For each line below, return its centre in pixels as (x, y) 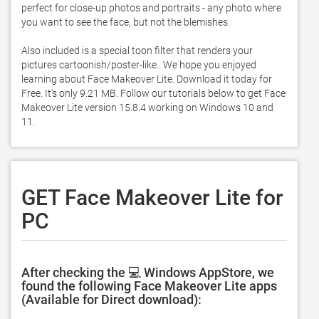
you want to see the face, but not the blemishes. (128, 22)
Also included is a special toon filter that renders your (137, 51)
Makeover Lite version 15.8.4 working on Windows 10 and (147, 108)
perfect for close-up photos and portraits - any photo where (151, 8)
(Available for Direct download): (111, 299)
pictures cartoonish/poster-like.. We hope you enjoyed (139, 65)
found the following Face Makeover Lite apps (149, 286)
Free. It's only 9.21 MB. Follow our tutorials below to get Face (153, 93)
